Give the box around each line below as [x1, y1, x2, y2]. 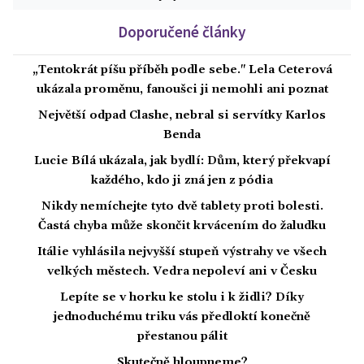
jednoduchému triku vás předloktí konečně [54, 310, 310, 325]
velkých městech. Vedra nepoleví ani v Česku [47, 264, 317, 279]
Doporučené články [118, 22, 246, 42]
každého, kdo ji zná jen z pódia [91, 173, 273, 188]
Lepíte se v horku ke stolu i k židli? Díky [60, 290, 304, 305]
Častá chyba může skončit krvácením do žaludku [38, 219, 326, 234]
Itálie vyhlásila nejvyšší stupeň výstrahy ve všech [37, 245, 327, 260]
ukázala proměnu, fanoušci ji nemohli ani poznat [36, 82, 328, 97]
